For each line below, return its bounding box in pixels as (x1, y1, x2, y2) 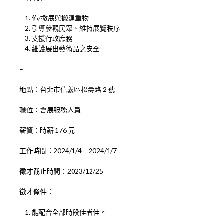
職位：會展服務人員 (19, 106, 81, 114)
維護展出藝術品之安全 (31, 44, 100, 53)
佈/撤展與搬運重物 (31, 14, 89, 22)
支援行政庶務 (31, 34, 73, 43)
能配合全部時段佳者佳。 (31, 208, 107, 217)
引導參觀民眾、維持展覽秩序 (31, 24, 120, 33)
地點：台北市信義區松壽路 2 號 (19, 85, 115, 94)
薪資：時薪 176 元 (19, 126, 75, 135)
